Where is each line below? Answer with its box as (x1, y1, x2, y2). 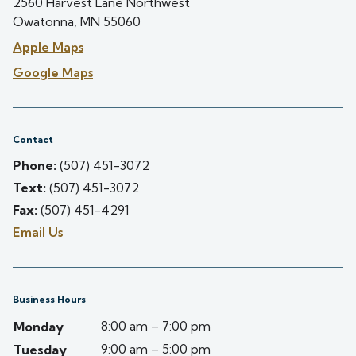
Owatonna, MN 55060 (13, 14, 141, 29)
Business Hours (13, 293, 86, 305)
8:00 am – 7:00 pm (101, 318, 211, 334)
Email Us (13, 224, 63, 240)
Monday (14, 319, 64, 335)
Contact (13, 133, 53, 145)
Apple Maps (13, 39, 83, 55)
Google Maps (13, 64, 93, 80)
